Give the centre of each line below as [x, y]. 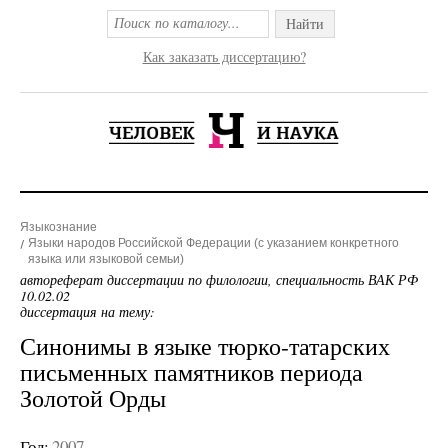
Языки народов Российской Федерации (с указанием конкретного [213, 243]
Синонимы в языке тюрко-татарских [205, 346]
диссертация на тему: [87, 311]
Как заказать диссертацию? [224, 56]
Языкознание [58, 227]
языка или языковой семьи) [106, 259]
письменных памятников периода [191, 372]
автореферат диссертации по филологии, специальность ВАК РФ [219, 279]
